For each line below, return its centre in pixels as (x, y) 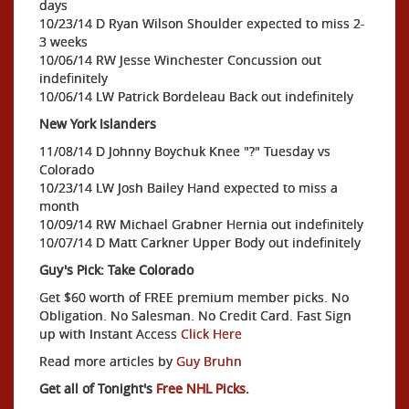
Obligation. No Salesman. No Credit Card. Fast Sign (195, 316)
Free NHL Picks (201, 389)
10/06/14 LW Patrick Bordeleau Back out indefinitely (196, 97)
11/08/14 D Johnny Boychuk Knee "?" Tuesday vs (185, 152)
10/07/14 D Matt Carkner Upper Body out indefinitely (200, 243)
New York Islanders (98, 124)
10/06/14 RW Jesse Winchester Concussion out (180, 60)
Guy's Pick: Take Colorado (116, 270)
